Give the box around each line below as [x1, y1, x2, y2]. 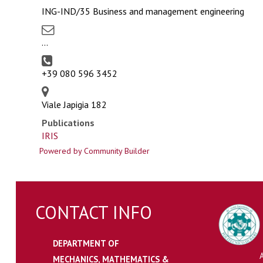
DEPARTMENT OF [52, 238, 119, 249]
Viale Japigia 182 [41, 99, 107, 110]
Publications [41, 117, 95, 129]
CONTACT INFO [35, 201, 152, 224]
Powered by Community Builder [39, 146, 150, 156]
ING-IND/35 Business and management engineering [41, 5, 244, 17]
